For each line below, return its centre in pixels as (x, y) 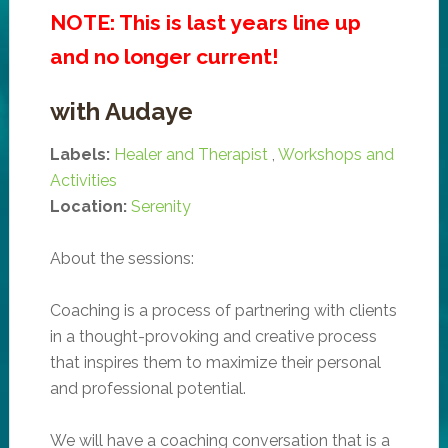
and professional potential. (147, 388)
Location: (88, 206)
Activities (83, 180)
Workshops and (335, 154)
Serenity (160, 206)
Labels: (79, 154)
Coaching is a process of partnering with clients (223, 310)
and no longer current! (164, 56)
